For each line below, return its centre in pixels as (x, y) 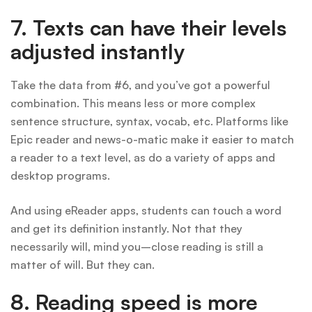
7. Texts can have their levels (149, 28)
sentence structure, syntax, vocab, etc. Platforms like (149, 122)
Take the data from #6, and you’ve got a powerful (140, 85)
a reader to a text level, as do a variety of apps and (143, 158)
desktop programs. (60, 176)
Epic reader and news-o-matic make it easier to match (152, 140)
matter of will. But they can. (83, 265)
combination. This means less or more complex (133, 103)
